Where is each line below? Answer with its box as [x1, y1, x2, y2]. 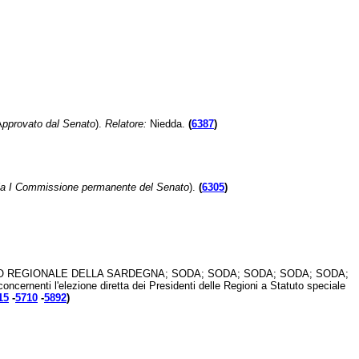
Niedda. [150, 117, 185, 130]
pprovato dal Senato [2, 117, 95, 130]
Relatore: [105, 117, 150, 130]
